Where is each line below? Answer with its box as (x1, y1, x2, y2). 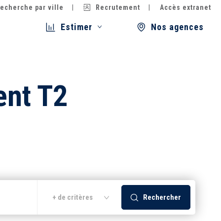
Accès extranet (160, 3, 211, 11)
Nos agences (151, 22, 204, 32)
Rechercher (143, 192, 181, 202)
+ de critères (52, 193, 93, 202)
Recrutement (96, 3, 140, 11)
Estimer (61, 22, 92, 32)
